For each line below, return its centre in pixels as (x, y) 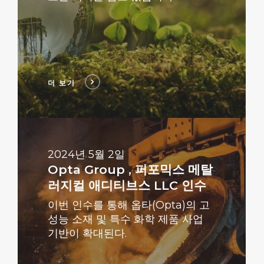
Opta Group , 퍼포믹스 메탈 (130, 170)
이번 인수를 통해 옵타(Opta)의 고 (128, 205)
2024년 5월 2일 (86, 155)
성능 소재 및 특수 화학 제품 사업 (125, 220)
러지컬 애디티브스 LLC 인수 (127, 186)
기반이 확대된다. (87, 234)
